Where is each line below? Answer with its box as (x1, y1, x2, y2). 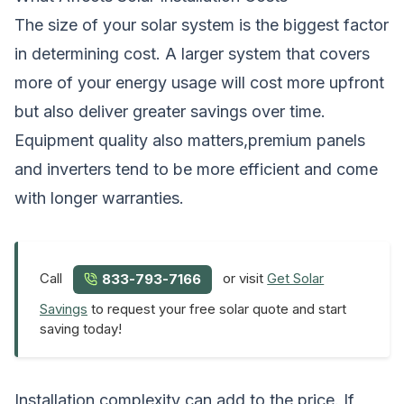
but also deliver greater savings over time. (14, 101, 326, 121)
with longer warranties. (14, 188, 184, 207)
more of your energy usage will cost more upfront (14, 72, 384, 92)
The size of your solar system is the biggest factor (14, 14, 389, 34)
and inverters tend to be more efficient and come (14, 159, 378, 179)
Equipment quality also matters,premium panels (14, 130, 365, 150)
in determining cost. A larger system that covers (14, 43, 370, 63)
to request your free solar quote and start (87, 299, 346, 317)
